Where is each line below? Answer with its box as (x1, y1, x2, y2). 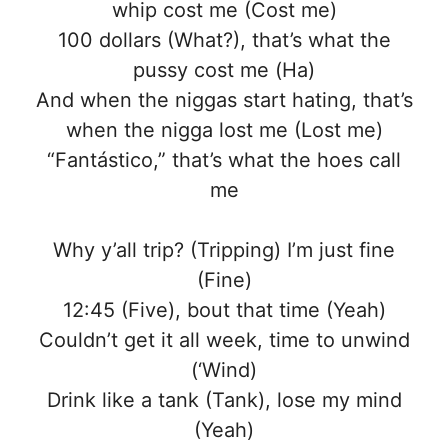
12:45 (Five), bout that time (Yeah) (62, 298, 386, 323)
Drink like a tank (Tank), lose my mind (46, 388, 402, 413)
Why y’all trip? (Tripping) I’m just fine (53, 238, 395, 263)
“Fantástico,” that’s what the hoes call (47, 148, 401, 173)
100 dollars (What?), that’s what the (57, 28, 391, 53)
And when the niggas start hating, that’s (35, 88, 413, 113)
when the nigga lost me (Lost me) (65, 118, 383, 143)
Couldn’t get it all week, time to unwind (38, 328, 410, 353)
